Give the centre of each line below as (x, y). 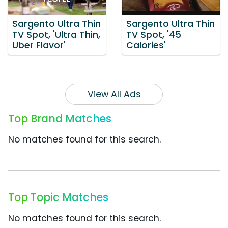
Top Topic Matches (58, 197)
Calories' (146, 46)
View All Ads (114, 94)
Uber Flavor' (39, 46)
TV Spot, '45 (154, 35)
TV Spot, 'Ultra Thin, (56, 35)
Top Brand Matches (60, 119)
